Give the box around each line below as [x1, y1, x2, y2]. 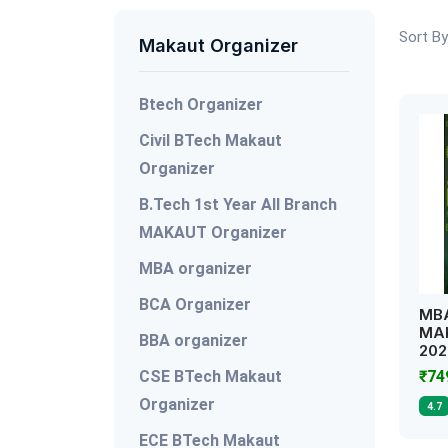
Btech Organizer [139, 95, 263, 114]
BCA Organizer [139, 295, 251, 314]
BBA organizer [139, 331, 248, 350]
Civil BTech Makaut [139, 131, 282, 150]
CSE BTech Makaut [139, 367, 282, 386]
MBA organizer [139, 259, 252, 278]
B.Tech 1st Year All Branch [139, 195, 337, 214]
